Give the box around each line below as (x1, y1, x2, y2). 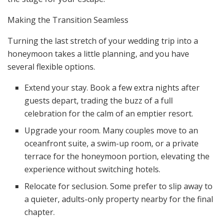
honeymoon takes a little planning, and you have (7, 48, 189, 60)
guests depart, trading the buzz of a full (24, 95, 173, 107)
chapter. (24, 207, 55, 218)
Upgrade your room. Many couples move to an (24, 125, 199, 136)
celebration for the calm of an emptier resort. (24, 108, 194, 119)
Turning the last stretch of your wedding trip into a (7, 35, 198, 47)
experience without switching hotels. (24, 164, 161, 175)
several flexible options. (7, 61, 95, 73)
